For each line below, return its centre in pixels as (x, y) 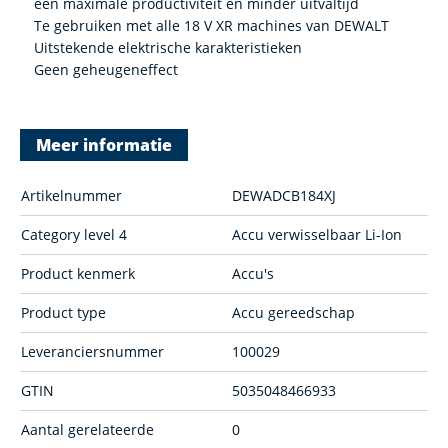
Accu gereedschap (293, 312)
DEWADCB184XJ (284, 195)
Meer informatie (104, 145)
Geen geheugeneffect (106, 69)
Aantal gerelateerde (87, 429)
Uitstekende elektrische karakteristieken (168, 47)
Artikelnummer (71, 195)
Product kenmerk (78, 273)
